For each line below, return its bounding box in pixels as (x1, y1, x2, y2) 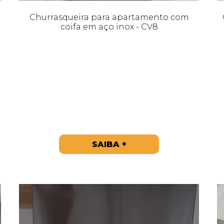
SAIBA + (91, 139, 126, 149)
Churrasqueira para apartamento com (29, 12, 189, 22)
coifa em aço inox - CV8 (60, 21, 158, 31)
